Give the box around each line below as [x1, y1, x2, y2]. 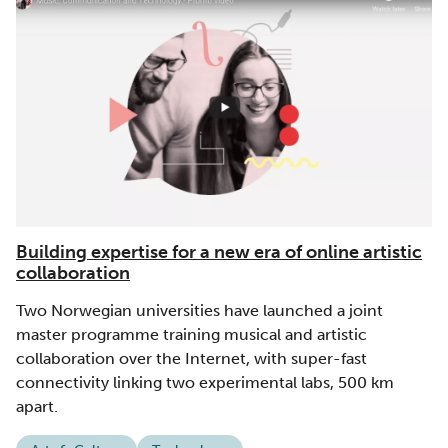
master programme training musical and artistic [16, 325, 367, 345]
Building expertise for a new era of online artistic [16, 241, 422, 264]
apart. [16, 397, 58, 417]
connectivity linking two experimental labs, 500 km [16, 373, 394, 393]
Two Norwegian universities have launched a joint [16, 301, 383, 321]
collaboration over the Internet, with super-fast [16, 349, 367, 369]
